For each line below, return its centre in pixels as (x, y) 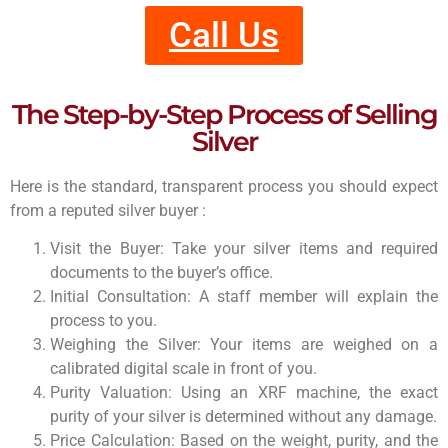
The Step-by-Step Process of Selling (224, 114)
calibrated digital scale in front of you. (183, 369)
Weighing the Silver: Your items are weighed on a (244, 345)
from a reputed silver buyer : (108, 210)
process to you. (103, 321)
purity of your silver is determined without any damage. (243, 417)
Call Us (224, 35)
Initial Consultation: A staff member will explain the (244, 297)
